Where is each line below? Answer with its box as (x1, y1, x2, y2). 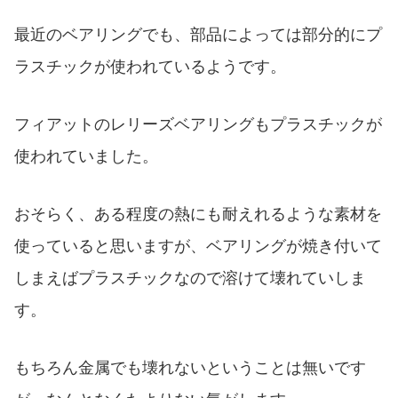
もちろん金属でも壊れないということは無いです (14, 358, 366, 377)
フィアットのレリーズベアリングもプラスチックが (14, 115, 382, 133)
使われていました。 (14, 147, 158, 165)
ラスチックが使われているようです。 (14, 58, 286, 76)
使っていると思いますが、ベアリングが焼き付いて (14, 236, 382, 255)
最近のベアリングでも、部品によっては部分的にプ (14, 26, 382, 44)
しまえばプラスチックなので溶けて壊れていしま (14, 268, 366, 287)
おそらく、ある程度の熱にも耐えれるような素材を (14, 204, 382, 223)
